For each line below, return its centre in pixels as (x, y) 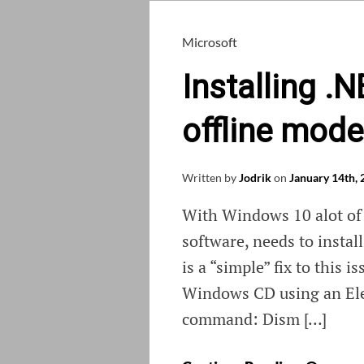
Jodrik (255, 178)
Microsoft (210, 42)
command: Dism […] (254, 319)
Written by (210, 178)
